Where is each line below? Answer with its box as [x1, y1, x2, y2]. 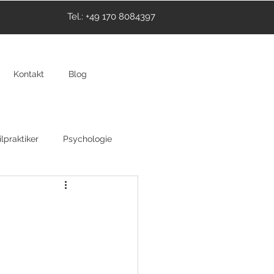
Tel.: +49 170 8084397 [67, 11, 155, 22]
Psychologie [63, 133, 112, 144]
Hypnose [42, 182, 77, 193]
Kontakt [13, 69, 44, 79]
